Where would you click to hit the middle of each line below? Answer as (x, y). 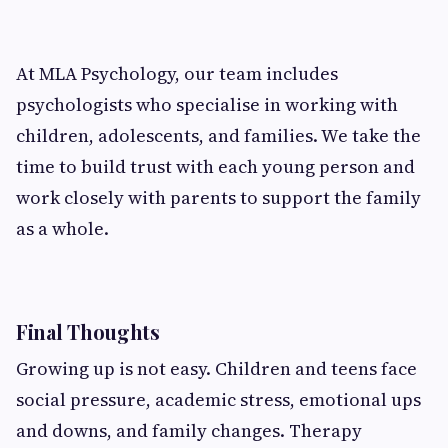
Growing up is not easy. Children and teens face (216, 368)
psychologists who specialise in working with (207, 104)
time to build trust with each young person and (215, 166)
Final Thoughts (88, 331)
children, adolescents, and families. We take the (218, 135)
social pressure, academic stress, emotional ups (218, 399)
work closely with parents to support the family (218, 197)
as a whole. (62, 228)
